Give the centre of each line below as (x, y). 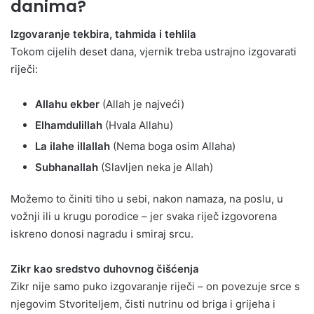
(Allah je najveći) (142, 104)
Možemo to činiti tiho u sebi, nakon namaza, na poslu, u (147, 199)
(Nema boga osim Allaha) (173, 146)
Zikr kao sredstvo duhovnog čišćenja (105, 269)
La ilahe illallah (73, 146)
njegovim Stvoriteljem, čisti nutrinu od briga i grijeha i (143, 304)
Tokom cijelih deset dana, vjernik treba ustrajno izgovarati (153, 52)
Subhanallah (67, 168)
